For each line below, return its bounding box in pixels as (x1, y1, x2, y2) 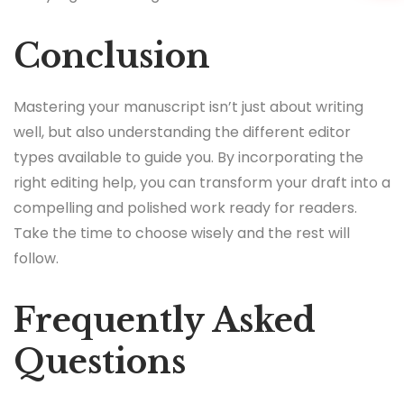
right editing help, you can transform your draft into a (14, 172, 390, 194)
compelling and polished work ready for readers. (14, 197, 357, 219)
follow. (14, 248, 59, 270)
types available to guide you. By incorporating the (14, 147, 363, 169)
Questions (14, 342, 186, 383)
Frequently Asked (14, 300, 316, 342)
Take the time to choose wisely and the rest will (14, 223, 350, 244)
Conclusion (14, 36, 210, 78)
